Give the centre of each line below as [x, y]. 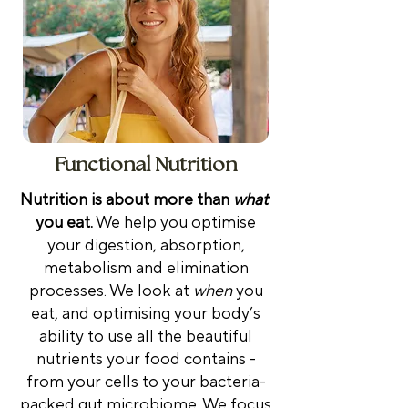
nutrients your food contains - [146, 359]
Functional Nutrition [146, 165]
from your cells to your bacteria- [146, 382]
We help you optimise [174, 222]
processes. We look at [111, 291]
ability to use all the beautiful [146, 336]
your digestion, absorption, [146, 245]
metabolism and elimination [146, 268]
